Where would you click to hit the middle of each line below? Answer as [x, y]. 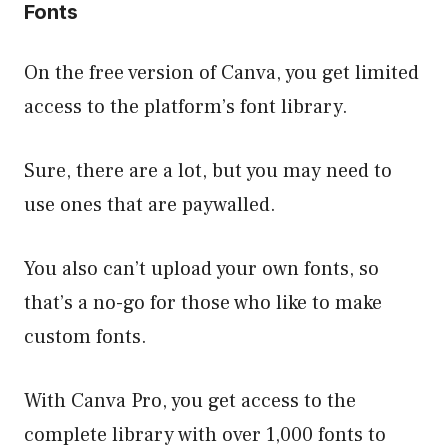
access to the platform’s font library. [186, 106]
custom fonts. [88, 336]
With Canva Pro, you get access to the [190, 400]
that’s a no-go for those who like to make [203, 302]
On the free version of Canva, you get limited [221, 72]
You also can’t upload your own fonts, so [201, 268]
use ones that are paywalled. [150, 204]
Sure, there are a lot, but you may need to [208, 170]
